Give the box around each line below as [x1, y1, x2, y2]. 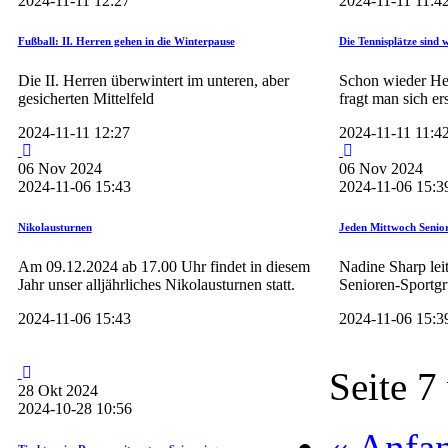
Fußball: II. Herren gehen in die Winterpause [17, 34, 235, 47]
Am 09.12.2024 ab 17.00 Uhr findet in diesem [17, 257, 310, 275]
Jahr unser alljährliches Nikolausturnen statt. [17, 275, 295, 293]
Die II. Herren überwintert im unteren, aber [17, 71, 289, 89]
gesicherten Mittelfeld [17, 89, 154, 107]
